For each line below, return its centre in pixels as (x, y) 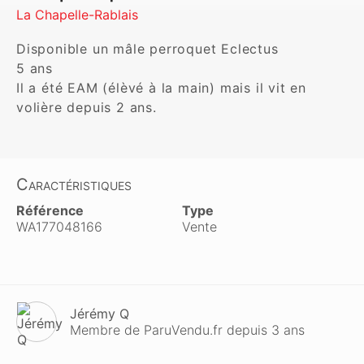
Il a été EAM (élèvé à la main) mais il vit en (161, 88)
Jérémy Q (100, 314)
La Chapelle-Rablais (77, 15)
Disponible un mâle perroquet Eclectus (150, 49)
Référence (50, 210)
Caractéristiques (74, 184)
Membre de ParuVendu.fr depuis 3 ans (187, 330)
